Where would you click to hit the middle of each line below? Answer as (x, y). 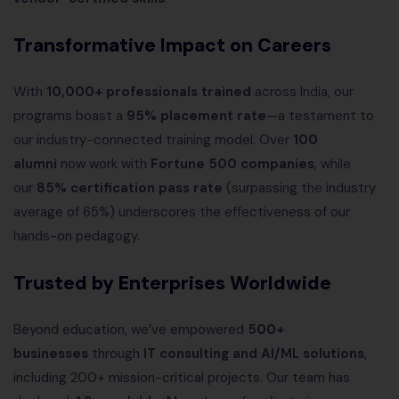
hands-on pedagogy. (77, 236)
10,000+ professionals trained (149, 92)
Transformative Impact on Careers (172, 46)
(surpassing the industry (299, 188)
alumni (35, 164)
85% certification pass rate (130, 188)
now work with (104, 164)
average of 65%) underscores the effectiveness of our (182, 212)
